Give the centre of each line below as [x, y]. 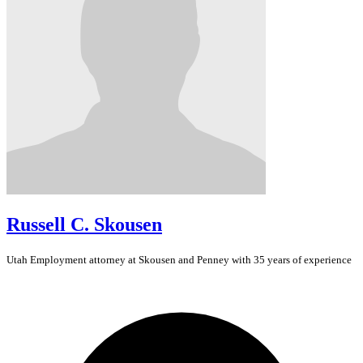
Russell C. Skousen [84, 225]
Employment [58, 260]
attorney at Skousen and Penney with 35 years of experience [219, 260]
